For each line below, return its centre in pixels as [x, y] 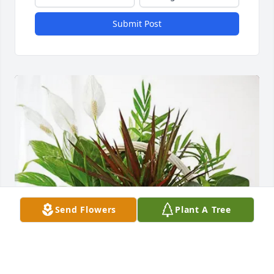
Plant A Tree [203, 209]
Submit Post [137, 24]
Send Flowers [86, 209]
